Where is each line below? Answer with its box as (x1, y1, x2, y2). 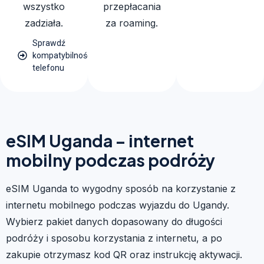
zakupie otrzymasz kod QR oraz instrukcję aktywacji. (6, 248, 242, 260)
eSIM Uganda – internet (6, 130, 194, 151)
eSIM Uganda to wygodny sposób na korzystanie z (6, 182, 236, 194)
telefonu (32, 62, 64, 72)
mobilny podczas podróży (6, 149, 215, 170)
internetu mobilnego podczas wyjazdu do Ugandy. (6, 199, 229, 211)
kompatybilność (32, 50, 91, 60)
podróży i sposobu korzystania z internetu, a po (6, 232, 222, 244)
